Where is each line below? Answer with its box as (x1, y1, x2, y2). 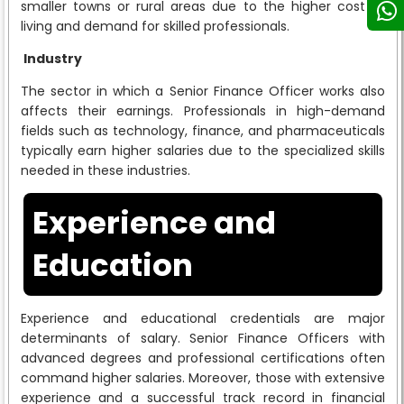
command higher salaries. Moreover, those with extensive (20, 368, 386, 387)
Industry (23, 49, 82, 68)
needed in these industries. (20, 161, 190, 179)
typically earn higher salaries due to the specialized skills (20, 141, 386, 160)
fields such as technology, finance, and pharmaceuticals (20, 121, 386, 140)
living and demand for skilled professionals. (20, 16, 289, 35)
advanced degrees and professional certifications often (20, 348, 386, 367)
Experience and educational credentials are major (20, 308, 386, 327)
